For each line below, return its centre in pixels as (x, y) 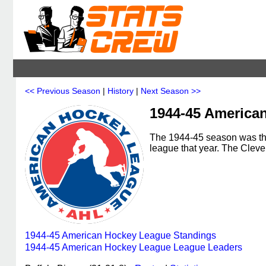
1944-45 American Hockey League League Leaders (134, 247)
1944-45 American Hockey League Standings (121, 235)
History (121, 91)
